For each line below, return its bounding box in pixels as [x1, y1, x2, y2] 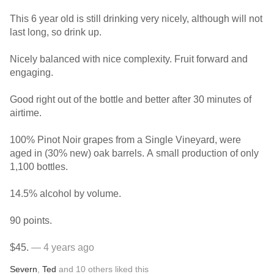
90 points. [10, 215, 52, 226]
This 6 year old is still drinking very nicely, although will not [10, 13, 262, 24]
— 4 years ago [29, 242, 94, 253]
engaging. [10, 67, 56, 78]
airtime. [10, 108, 44, 118]
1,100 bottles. [10, 161, 70, 172]
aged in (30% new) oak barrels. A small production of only [10, 148, 259, 158]
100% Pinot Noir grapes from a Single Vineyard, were [10, 135, 241, 145]
